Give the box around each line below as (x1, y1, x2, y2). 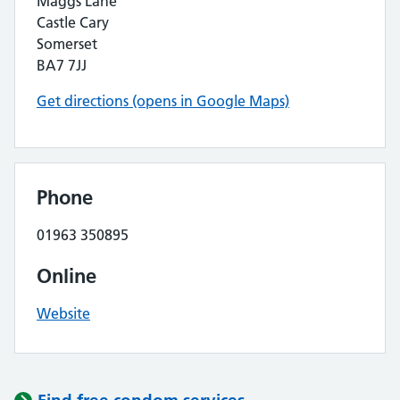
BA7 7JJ (37, 56, 87, 74)
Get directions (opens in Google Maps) (37, 92, 289, 110)
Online (37, 263, 96, 288)
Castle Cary (37, 13, 109, 31)
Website (37, 304, 90, 322)
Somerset (37, 35, 97, 53)
